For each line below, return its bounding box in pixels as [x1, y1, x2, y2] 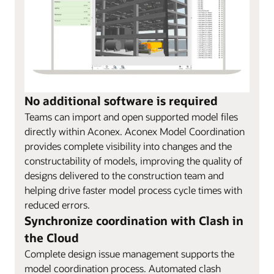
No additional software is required [24, 93, 218, 109]
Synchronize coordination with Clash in [24, 213, 243, 229]
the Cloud [24, 230, 79, 246]
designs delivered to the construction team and [24, 169, 224, 182]
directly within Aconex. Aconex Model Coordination [24, 125, 245, 138]
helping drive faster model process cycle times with [24, 183, 242, 197]
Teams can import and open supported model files [24, 110, 238, 124]
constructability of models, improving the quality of [24, 154, 242, 168]
